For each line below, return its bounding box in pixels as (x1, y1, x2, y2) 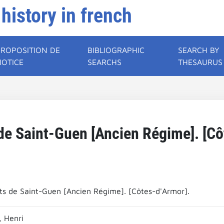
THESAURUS (178, 57, 223, 66)
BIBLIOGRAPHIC (87, 45, 145, 54)
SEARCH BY (178, 45, 220, 54)
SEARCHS (87, 57, 122, 66)
